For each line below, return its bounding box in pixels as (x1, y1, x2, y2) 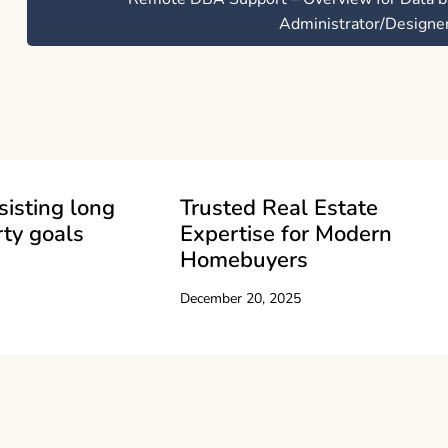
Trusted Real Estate (180, 193, 379, 224)
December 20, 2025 (180, 289, 302, 309)
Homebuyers (180, 245, 309, 276)
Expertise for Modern (180, 219, 393, 250)
